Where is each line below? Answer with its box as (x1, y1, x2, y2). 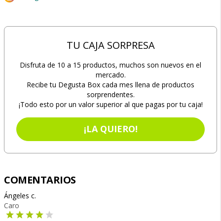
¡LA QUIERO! (83, 123, 138, 135)
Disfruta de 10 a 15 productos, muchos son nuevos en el (20, 60, 201, 70)
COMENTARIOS (4, 173, 76, 186)
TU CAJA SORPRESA (66, 38, 155, 52)
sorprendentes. (86, 90, 135, 99)
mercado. (95, 70, 126, 79)
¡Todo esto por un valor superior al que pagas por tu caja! (18, 100, 203, 109)
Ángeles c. (4, 191, 36, 200)
